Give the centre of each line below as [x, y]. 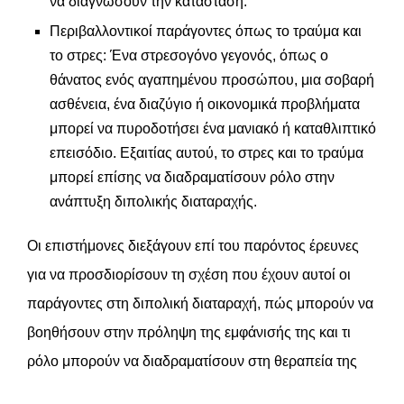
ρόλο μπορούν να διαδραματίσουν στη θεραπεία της [192, 361]
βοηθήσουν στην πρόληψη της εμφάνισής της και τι [189, 332]
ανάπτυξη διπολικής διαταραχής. [153, 202]
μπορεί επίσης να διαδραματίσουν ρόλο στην [192, 177]
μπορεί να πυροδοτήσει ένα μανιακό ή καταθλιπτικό [213, 129]
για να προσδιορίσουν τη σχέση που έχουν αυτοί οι [189, 275]
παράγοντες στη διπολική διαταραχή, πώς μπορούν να [200, 303]
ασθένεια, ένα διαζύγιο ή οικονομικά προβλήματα [205, 104]
